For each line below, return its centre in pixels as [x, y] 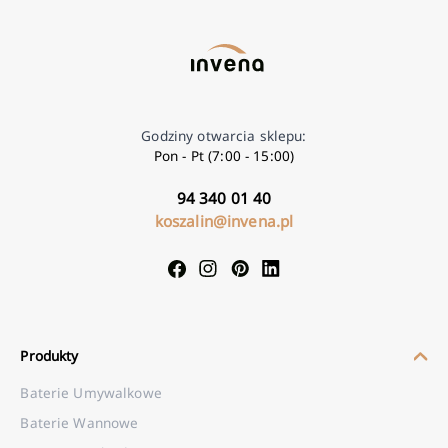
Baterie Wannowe [79, 423]
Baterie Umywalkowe [91, 393]
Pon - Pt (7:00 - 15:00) [224, 156]
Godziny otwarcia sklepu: [224, 136]
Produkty [49, 356]
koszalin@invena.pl [224, 220]
